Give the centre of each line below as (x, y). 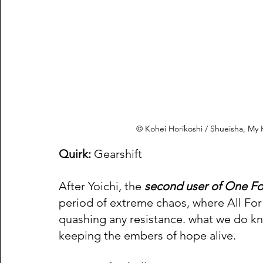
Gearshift (118, 154)
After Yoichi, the (100, 186)
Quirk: (75, 154)
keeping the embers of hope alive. (147, 236)
